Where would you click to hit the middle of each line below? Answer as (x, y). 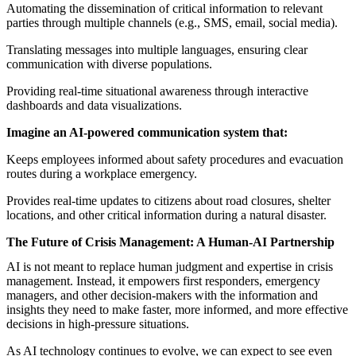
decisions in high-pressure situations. (98, 324)
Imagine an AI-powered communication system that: (147, 133)
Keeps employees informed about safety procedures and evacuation (175, 160)
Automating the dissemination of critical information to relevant (164, 9)
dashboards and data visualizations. (94, 106)
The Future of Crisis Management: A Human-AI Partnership (170, 242)
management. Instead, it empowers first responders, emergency (163, 281)
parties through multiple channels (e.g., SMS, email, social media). (172, 23)
